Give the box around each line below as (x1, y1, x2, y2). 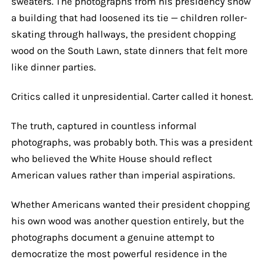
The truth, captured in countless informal (11, 119, 197, 131)
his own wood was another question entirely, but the (11, 214, 244, 227)
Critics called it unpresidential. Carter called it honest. (11, 90, 253, 102)
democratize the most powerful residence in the (11, 247, 227, 259)
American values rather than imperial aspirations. (11, 168, 235, 181)
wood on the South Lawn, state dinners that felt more (11, 44, 248, 56)
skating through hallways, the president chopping (11, 28, 236, 40)
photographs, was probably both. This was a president (11, 136, 252, 148)
